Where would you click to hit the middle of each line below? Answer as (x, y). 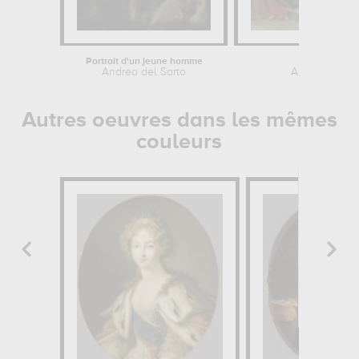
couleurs (179, 142)
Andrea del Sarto (144, 72)
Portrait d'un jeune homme (144, 62)
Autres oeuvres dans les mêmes (179, 121)
